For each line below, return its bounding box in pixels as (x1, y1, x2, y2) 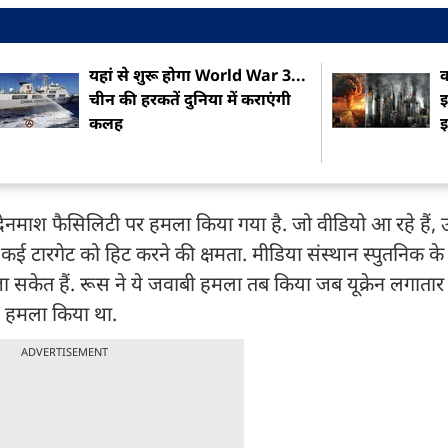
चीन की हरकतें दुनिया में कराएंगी (89, 88, 292, 111)
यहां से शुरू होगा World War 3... (89, 64, 307, 87)
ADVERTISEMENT (20, 344, 108, 360)
